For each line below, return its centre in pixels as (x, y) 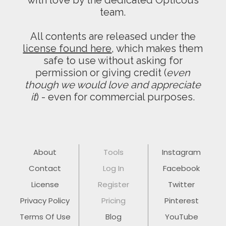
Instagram (181, 152)
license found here (67, 49)
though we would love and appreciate (113, 85)
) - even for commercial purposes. (116, 97)
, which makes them (157, 49)
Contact (45, 168)
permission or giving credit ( (101, 73)
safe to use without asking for (113, 61)
